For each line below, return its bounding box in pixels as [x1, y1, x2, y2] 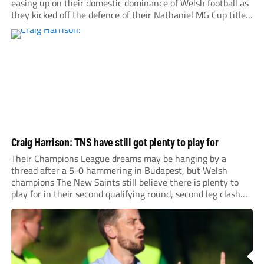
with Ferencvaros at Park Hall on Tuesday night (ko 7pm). [11, 199, 239, 213]
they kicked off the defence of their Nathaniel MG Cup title [11, 8, 246, 22]
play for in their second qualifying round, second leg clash [11, 187, 240, 202]
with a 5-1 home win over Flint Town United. [11, 19, 190, 34]
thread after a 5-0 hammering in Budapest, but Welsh [11, 163, 227, 178]
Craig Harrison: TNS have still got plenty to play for [11, 136, 219, 149]
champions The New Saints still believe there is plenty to [11, 175, 239, 190]
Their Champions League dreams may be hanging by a [11, 151, 226, 166]
